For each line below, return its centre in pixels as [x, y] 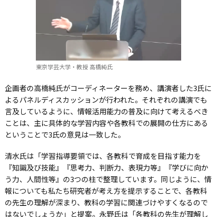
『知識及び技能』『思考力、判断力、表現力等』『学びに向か [107, 167]
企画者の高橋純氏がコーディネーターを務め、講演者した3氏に [108, 88]
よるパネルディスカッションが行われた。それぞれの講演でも [106, 99]
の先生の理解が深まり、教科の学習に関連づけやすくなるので [106, 202]
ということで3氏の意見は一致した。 [65, 134]
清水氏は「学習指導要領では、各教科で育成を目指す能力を [103, 155]
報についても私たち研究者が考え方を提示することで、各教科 [106, 190]
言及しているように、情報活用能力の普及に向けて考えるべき [107, 111]
